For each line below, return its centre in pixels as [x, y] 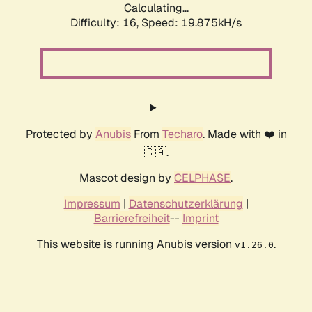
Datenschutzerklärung [186, 204]
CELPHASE [202, 178]
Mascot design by [127, 178]
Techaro [182, 134]
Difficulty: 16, [106, 23]
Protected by [60, 134]
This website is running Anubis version [135, 244]
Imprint [200, 219]
